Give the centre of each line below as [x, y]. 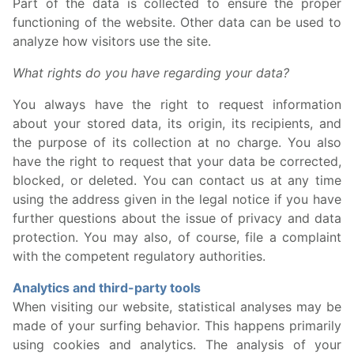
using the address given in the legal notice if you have [177, 199]
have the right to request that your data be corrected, [177, 161]
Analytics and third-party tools [107, 288]
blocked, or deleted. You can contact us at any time [177, 180]
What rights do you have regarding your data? [151, 73]
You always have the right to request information [177, 104]
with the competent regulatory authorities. [139, 256]
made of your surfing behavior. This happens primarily [177, 326]
